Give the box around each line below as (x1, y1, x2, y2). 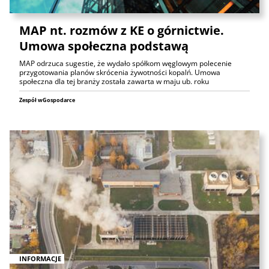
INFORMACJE (19, 253, 61, 263)
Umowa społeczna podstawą (19, 38, 189, 55)
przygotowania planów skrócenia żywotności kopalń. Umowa (19, 67, 220, 78)
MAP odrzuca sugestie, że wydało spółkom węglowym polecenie (19, 58, 232, 69)
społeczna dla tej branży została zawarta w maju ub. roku (19, 76, 209, 87)
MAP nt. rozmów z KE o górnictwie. (19, 22, 224, 39)
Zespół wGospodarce (19, 96, 75, 104)
